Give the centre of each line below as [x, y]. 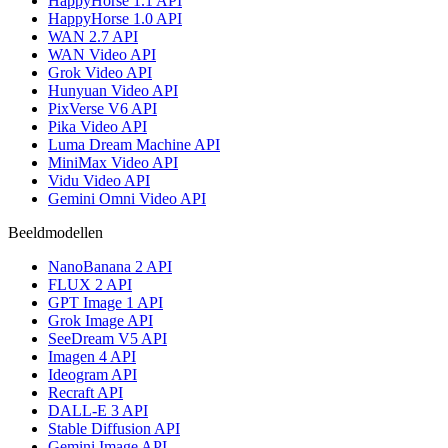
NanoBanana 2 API [110, 266]
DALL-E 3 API [98, 410]
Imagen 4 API [92, 356]
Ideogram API [92, 374]
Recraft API [85, 392]
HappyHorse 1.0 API [115, 18]
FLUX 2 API [90, 284]
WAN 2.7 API [93, 36]
